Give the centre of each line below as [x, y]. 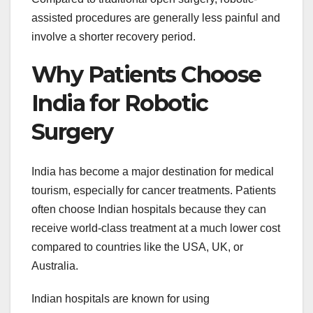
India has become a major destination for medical [153, 171]
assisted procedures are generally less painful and [156, 18]
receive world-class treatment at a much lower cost [156, 228]
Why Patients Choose [146, 75]
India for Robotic [120, 103]
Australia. [55, 265]
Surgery [72, 132]
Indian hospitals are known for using [121, 298]
